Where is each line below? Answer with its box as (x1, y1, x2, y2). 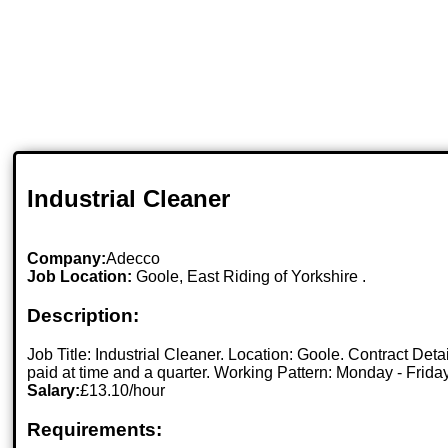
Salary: (27, 381, 81, 399)
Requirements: (27, 418, 163, 440)
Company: (27, 250, 107, 268)
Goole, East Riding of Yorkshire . (136, 268, 367, 286)
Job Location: (27, 268, 137, 286)
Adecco (106, 250, 161, 268)
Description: (27, 305, 140, 327)
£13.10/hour (80, 381, 166, 399)
